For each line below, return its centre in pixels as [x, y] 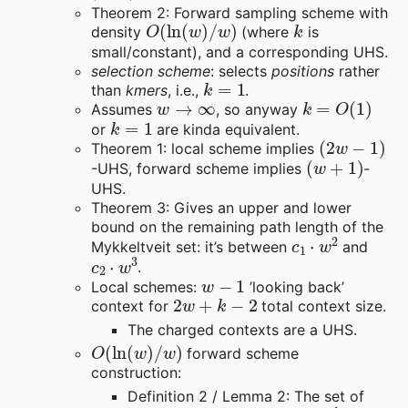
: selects [241, 71]
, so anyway [259, 109]
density [118, 31]
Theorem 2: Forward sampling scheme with [240, 12]
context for [132, 306]
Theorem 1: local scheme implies [205, 148]
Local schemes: [146, 286]
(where [265, 31]
